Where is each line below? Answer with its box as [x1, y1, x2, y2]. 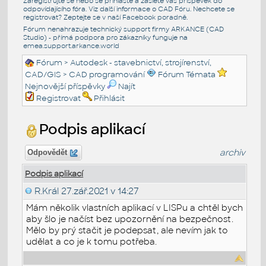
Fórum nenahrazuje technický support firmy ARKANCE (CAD [23, 24, 224, 33]
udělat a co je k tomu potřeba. [26, 236, 157, 247]
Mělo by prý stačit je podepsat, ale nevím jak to [26, 224, 229, 236]
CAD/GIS [25, 69, 62, 80]
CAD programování [69, 69, 145, 80]
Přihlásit [94, 93, 125, 103]
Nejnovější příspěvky [25, 81, 106, 91]
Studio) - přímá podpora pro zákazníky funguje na [23, 33, 188, 42]
